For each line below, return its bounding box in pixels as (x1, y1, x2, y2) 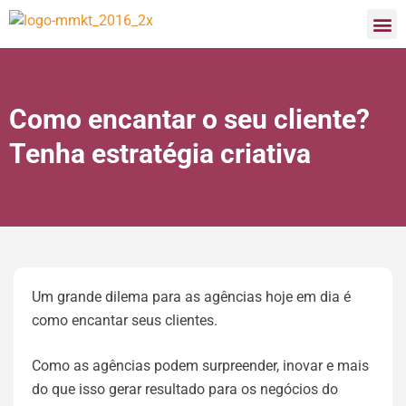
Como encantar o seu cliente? (9, 103, 370, 135)
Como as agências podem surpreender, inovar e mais (32, 357, 369, 374)
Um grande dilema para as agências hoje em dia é (32, 288, 351, 305)
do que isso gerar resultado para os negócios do (32, 381, 338, 398)
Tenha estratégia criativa (9, 138, 311, 169)
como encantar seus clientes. (32, 312, 217, 329)
